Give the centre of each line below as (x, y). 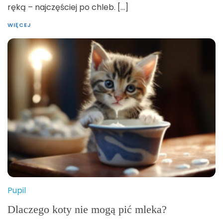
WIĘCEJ (19, 25)
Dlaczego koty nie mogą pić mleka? (87, 209)
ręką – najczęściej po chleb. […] (68, 7)
